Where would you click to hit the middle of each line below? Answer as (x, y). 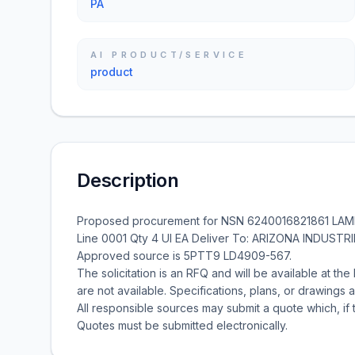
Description (128, 180)
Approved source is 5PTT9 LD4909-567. (184, 256)
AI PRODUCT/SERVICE (169, 55)
